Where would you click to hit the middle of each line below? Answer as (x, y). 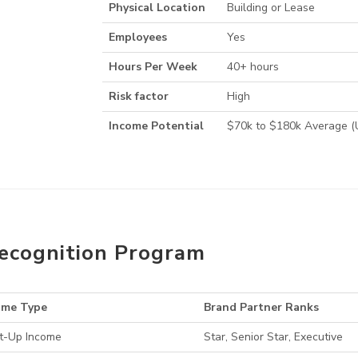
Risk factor (139, 97)
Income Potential (157, 126)
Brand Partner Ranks (261, 308)
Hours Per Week (153, 67)
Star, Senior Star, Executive (273, 337)
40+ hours (253, 67)
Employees (138, 38)
